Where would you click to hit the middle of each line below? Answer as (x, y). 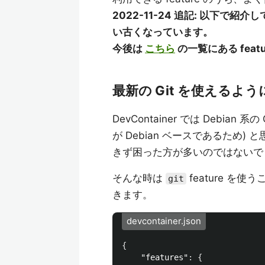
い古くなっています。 (163, 32)
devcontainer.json (164, 221)
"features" (164, 257)
